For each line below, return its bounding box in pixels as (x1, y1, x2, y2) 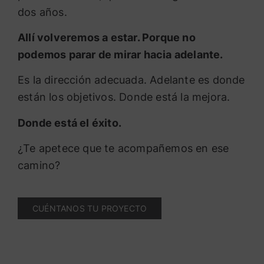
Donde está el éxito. (18, 116, 121, 129)
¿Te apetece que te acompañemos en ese (18, 142, 229, 155)
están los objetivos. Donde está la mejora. (18, 91, 230, 104)
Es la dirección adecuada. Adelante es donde (18, 74, 245, 87)
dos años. (18, 5, 67, 18)
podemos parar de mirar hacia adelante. (18, 48, 223, 61)
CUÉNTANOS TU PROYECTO (32, 203, 147, 213)
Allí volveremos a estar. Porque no (18, 31, 196, 44)
